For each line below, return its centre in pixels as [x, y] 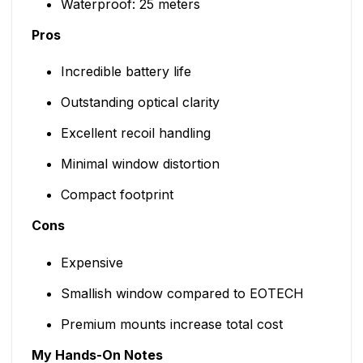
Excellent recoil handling [135, 133]
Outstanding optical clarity [140, 102]
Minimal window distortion [140, 164]
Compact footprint [117, 195]
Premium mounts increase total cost [171, 325]
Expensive [92, 263]
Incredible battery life [126, 72]
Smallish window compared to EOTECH [182, 294]
